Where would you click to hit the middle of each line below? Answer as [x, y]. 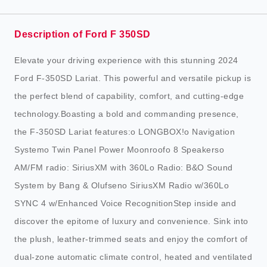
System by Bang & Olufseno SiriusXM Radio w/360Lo [122, 186]
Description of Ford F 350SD [83, 35]
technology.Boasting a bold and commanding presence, [127, 114]
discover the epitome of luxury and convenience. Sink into [131, 221]
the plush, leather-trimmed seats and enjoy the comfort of [131, 239]
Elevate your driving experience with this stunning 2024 [126, 60]
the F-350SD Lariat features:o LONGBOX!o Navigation [125, 132]
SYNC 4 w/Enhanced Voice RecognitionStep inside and [125, 204]
